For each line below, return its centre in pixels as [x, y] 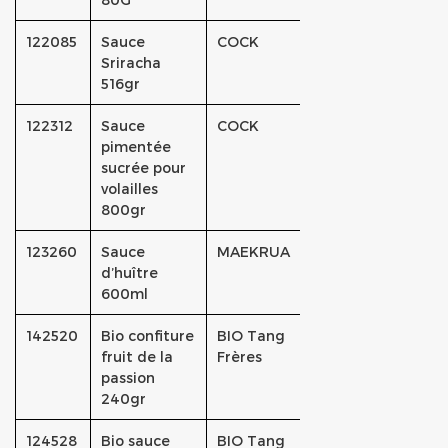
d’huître [129, 272]
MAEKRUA [253, 251]
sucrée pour [143, 167]
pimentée [136, 146]
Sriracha [131, 62]
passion [128, 377]
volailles [129, 188]
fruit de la [137, 356]
